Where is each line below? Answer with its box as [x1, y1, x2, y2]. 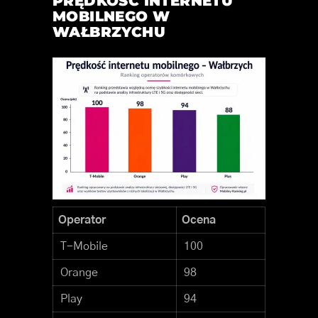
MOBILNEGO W [53, 8, 170, 26]
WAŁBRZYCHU [53, 23, 165, 41]
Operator [58, 214, 106, 226]
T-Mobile [60, 241, 108, 253]
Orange [60, 267, 98, 279]
